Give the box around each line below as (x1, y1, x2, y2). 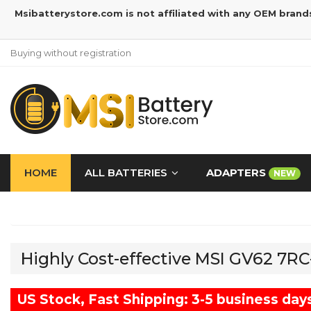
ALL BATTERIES (85, 166, 167, 179)
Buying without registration (10, 47, 131, 58)
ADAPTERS (206, 166, 269, 179)
